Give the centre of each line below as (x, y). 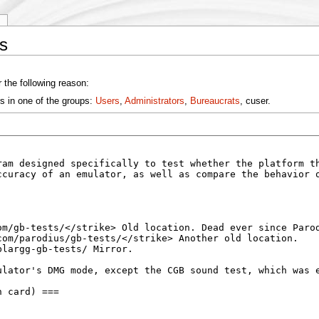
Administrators (154, 101)
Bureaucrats (215, 101)
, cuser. (255, 101)
